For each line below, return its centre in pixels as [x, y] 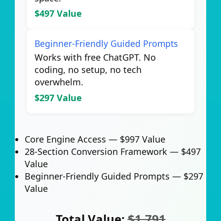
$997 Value [143, 139]
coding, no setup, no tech [88, 70]
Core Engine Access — [72, 139]
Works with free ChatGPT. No [95, 57]
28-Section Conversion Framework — [103, 151]
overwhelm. [59, 82]
